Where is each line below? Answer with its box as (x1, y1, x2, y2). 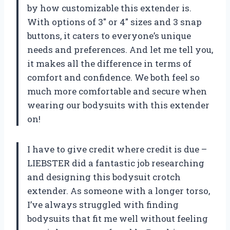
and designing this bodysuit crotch (27, 170, 181, 183)
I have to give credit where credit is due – (27, 143, 207, 155)
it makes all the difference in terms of (27, 57, 191, 69)
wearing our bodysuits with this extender (27, 99, 209, 111)
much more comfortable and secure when (27, 85, 207, 97)
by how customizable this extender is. (27, 2, 191, 14)
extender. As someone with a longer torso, (27, 184, 210, 197)
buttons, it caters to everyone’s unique (27, 29, 191, 42)
